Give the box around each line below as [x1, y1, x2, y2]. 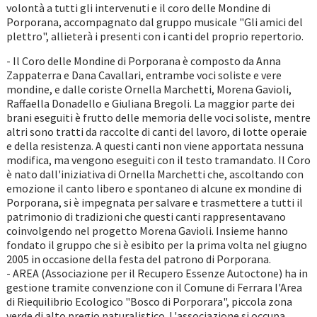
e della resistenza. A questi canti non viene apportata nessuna [6, 139, 304, 154]
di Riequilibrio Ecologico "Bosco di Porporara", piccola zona [6, 294, 292, 309]
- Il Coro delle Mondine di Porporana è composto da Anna [6, 54, 281, 69]
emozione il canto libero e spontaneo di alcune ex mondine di [6, 181, 301, 196]
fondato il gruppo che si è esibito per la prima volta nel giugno [6, 238, 307, 253]
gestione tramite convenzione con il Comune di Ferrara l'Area [6, 280, 302, 295]
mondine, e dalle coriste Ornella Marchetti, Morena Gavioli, [6, 82, 292, 97]
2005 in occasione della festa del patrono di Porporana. [6, 252, 271, 267]
